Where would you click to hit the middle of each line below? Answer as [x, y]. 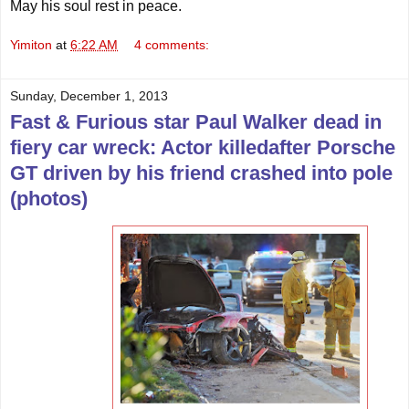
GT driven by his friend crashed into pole [201, 173]
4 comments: [172, 45]
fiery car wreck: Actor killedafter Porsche [203, 148]
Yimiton [31, 45]
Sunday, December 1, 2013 [89, 96]
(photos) [49, 199]
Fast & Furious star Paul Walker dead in [196, 122]
